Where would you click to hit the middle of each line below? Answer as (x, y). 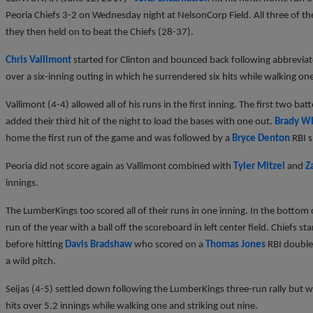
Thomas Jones (235, 245)
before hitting (35, 245)
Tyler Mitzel (259, 166)
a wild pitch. (31, 261)
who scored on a (169, 245)
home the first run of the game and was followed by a (119, 138)
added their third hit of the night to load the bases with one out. (140, 122)
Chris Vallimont (38, 60)
